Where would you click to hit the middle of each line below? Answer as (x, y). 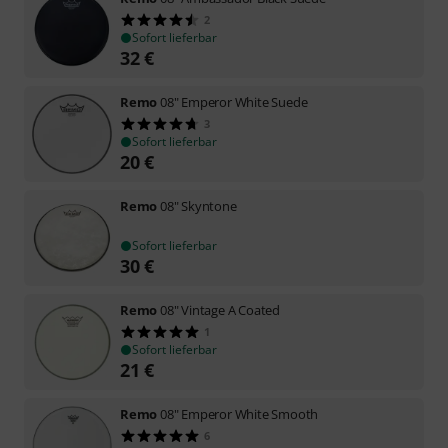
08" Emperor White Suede (234, 101)
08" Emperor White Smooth (239, 413)
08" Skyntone (198, 205)
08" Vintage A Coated (220, 309)
